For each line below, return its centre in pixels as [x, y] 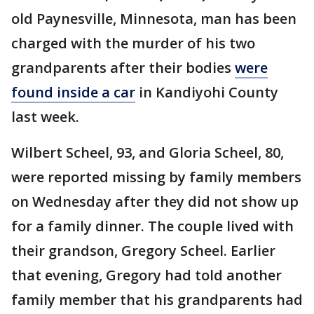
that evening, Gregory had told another [146, 275]
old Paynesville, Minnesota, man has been [154, 19]
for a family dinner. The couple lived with [152, 226]
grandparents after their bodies [123, 68]
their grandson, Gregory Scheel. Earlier [143, 251]
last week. [47, 117]
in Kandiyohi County [207, 92]
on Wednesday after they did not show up [155, 202]
